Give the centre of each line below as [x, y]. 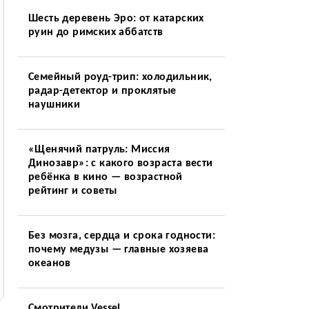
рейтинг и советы [72, 191]
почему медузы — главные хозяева [118, 250]
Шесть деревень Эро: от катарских [116, 19]
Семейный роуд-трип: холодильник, [120, 77]
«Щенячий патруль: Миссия [99, 150]
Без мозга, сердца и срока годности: [121, 236]
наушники [54, 105]
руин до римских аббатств [96, 32]
